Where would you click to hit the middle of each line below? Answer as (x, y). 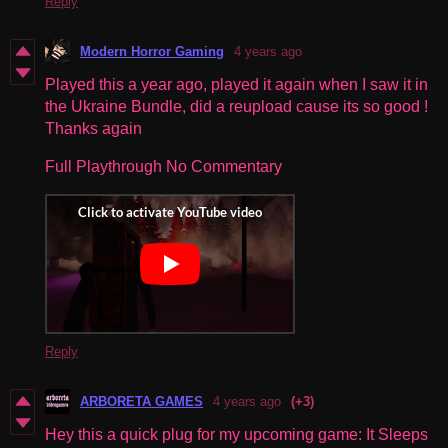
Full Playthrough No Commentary (165, 166)
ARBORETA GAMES (141, 401)
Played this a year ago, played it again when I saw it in (236, 84)
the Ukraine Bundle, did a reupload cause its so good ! (236, 106)
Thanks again (95, 128)
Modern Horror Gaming (152, 51)
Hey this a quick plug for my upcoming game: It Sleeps (236, 434)
